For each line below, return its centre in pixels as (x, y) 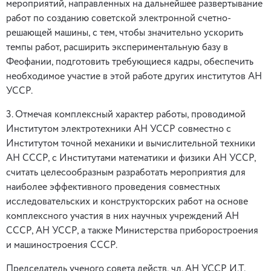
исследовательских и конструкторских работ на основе (127, 202)
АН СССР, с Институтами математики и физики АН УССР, (131, 158)
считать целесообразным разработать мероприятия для (126, 173)
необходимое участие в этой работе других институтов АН (134, 77)
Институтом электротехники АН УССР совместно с (119, 129)
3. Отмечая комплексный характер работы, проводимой (126, 115)
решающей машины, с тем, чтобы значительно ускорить (125, 33)
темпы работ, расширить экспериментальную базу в (117, 48)
